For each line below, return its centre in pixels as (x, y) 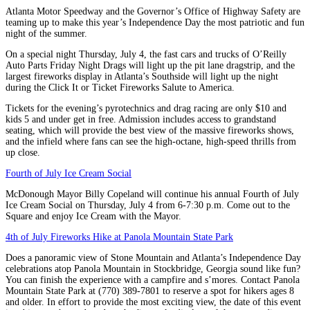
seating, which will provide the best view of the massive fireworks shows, (150, 130)
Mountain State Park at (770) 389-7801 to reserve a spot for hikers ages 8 (150, 291)
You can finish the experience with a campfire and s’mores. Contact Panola (153, 280)
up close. (23, 152)
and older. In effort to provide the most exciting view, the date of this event (153, 302)
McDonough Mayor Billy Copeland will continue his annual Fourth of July (152, 194)
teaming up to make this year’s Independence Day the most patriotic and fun (155, 22)
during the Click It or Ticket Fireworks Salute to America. (120, 87)
